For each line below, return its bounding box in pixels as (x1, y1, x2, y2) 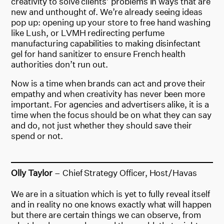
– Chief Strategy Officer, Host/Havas (54, 167, 197, 178)
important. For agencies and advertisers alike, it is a (11, 98, 209, 109)
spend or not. (11, 130, 63, 141)
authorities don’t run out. (11, 58, 108, 69)
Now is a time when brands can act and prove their (11, 77, 205, 88)
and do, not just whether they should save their (11, 119, 192, 130)
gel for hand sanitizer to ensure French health (11, 48, 186, 59)
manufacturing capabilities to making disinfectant (11, 37, 200, 48)
